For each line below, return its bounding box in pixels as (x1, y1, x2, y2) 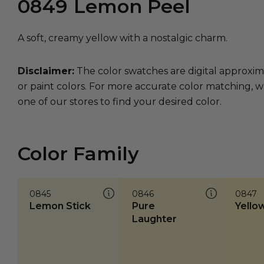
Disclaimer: (18, 65, 74, 77)
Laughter (132, 213, 177, 225)
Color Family (18, 142, 139, 166)
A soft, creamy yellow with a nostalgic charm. (18, 32, 227, 44)
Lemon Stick (29, 200, 91, 212)
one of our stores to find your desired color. (18, 96, 222, 107)
